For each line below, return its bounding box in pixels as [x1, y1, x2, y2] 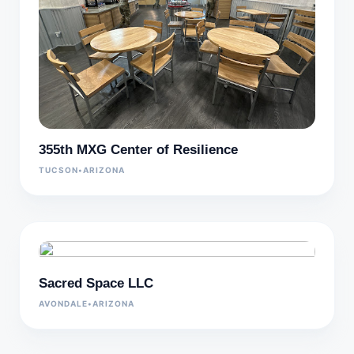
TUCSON [39, 164, 78, 175]
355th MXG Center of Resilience [39, 141, 238, 157]
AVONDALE [39, 298, 88, 308]
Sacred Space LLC [39, 275, 153, 291]
